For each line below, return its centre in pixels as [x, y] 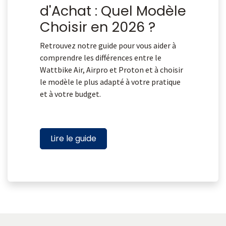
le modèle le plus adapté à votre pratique [110, 82]
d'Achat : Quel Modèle [113, 11]
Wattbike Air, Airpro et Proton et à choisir [111, 70]
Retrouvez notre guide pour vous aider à [108, 46]
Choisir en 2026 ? [98, 27]
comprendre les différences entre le [101, 58]
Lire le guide [73, 139]
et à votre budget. [70, 94]
